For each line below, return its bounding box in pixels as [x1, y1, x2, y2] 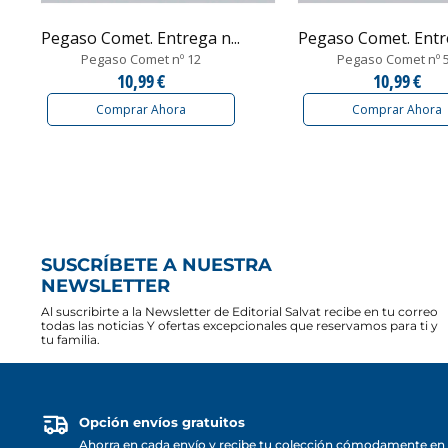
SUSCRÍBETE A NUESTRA [41, 254, 273, 277]
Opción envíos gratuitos [78, 414, 245, 431]
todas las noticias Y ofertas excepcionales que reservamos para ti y [41, 318, 439, 334]
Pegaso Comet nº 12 [80, 50, 201, 69]
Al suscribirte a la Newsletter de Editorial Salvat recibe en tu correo [41, 304, 439, 320]
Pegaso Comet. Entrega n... [41, 27, 241, 50]
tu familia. [41, 332, 101, 348]
